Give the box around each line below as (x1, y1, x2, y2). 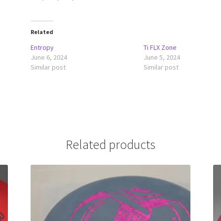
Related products (66, 136, 155, 152)
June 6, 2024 (31, 53, 68, 62)
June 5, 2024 (144, 53, 181, 62)
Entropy (31, 43, 54, 52)
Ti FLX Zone (144, 43, 177, 52)
